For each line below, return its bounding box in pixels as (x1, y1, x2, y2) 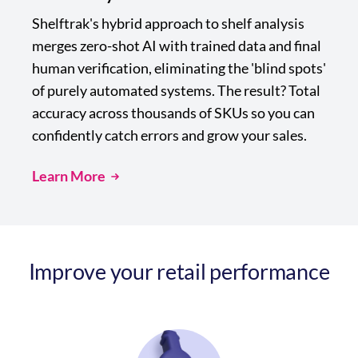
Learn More (32, 167, 105, 185)
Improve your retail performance (28, 258, 330, 285)
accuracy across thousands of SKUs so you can (32, 104, 315, 122)
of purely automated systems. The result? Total (32, 82, 320, 100)
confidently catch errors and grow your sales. (32, 126, 307, 145)
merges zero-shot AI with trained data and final (32, 37, 321, 55)
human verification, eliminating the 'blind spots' (32, 59, 326, 78)
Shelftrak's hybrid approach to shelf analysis (32, 14, 304, 33)
